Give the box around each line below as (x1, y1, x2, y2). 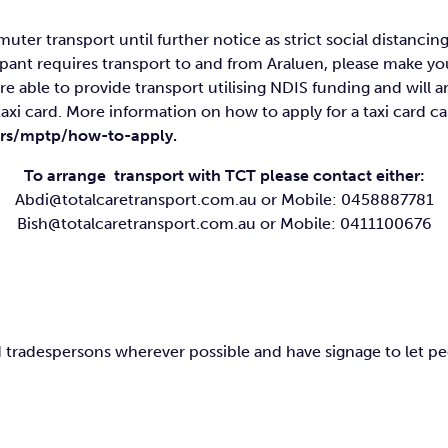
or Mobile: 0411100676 (255, 214, 432, 233)
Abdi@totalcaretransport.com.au (14, 190, 257, 209)
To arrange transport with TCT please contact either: (23, 166, 425, 185)
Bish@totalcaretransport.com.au (16, 214, 256, 233)
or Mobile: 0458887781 (256, 190, 434, 209)
